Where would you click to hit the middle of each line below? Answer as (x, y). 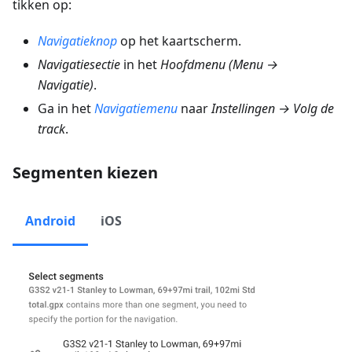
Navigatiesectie (79, 65)
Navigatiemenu (136, 109)
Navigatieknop (77, 41)
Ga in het (66, 109)
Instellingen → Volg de (273, 109)
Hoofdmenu (193, 65)
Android (50, 221)
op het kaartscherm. (179, 41)
